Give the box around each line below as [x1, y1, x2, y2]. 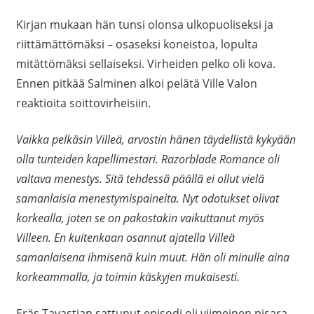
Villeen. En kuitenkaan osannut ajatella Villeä [15, 230, 235, 246]
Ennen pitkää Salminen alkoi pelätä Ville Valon [15, 76, 257, 92]
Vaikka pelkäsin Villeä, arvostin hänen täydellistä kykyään [15, 132, 296, 148]
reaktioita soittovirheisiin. [15, 95, 151, 111]
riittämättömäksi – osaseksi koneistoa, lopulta [15, 36, 258, 53]
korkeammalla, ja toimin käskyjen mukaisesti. [15, 269, 240, 285]
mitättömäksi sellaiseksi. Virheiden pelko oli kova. [15, 56, 275, 72]
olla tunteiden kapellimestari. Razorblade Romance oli [15, 151, 280, 168]
